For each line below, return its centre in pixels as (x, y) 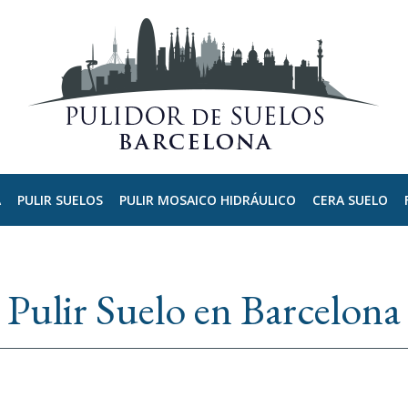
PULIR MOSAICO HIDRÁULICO (207, 199)
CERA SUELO (350, 199)
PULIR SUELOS (60, 199)
